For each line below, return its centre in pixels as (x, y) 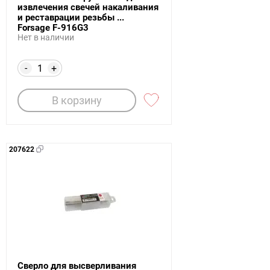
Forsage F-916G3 (53, 27)
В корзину (77, 100)
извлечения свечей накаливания (88, 7)
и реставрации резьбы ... (71, 17)
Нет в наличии (46, 37)
